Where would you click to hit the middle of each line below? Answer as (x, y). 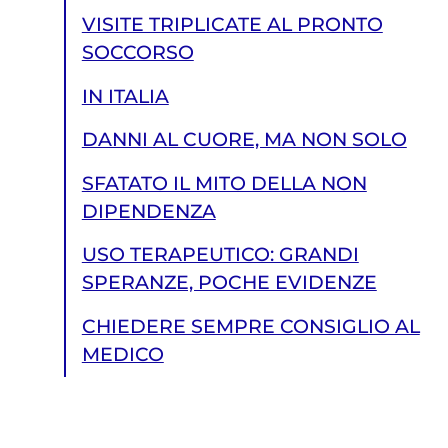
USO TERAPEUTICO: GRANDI (220, 255)
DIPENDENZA (148, 211)
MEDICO (122, 354)
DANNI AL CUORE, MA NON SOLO (244, 140)
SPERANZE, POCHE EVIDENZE (229, 283)
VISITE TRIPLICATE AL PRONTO (232, 25)
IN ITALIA (125, 96)
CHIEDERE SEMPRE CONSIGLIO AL (250, 326)
